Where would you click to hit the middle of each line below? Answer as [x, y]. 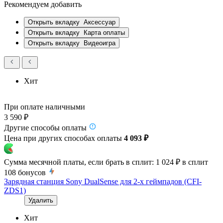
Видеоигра [100, 43]
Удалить [41, 200]
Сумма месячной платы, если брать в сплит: [79, 162]
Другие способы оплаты [45, 127]
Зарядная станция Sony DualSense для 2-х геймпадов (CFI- [103, 181]
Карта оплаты [104, 32]
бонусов [32, 172]
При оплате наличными [45, 107]
